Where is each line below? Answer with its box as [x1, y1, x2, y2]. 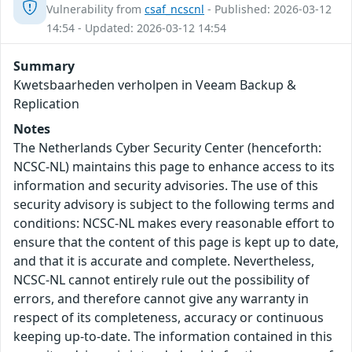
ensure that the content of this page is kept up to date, [13, 233, 339, 251]
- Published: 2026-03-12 [204, 2, 332, 17]
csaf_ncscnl [145, 2, 204, 17]
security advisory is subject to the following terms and [13, 196, 335, 214]
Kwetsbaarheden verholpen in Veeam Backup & [13, 76, 296, 94]
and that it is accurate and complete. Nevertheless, [13, 252, 314, 270]
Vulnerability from [46, 2, 145, 17]
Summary [13, 57, 75, 75]
